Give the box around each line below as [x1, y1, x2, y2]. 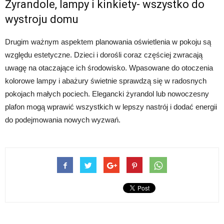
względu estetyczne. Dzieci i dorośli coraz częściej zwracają [5, 50, 202, 59]
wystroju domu [5, 12, 78, 25]
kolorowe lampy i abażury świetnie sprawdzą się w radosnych [5, 76, 206, 85]
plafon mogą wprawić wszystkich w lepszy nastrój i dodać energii [5, 102, 217, 111]
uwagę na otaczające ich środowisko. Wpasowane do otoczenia [5, 63, 213, 72]
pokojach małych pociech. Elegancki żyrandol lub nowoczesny [5, 89, 209, 98]
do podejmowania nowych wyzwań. [5, 115, 120, 124]
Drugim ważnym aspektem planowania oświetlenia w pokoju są [5, 37, 211, 46]
